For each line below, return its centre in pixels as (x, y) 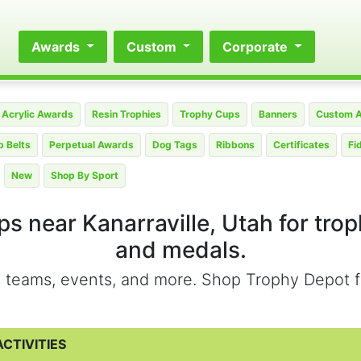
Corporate (257, 46)
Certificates (301, 145)
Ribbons (235, 145)
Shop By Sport (85, 175)
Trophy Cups (210, 114)
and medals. (180, 250)
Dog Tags (175, 145)
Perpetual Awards (91, 145)
